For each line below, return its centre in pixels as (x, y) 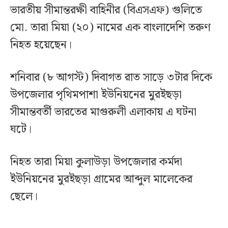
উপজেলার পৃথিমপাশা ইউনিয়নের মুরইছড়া (96, 95)
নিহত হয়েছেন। (41, 45)
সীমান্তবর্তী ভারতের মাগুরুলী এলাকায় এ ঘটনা (103, 112)
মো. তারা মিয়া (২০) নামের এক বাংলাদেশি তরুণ (110, 27)
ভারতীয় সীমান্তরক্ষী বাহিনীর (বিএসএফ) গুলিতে (106, 10)
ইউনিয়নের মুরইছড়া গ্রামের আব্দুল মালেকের (101, 179)
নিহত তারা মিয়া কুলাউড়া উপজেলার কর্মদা (96, 162)
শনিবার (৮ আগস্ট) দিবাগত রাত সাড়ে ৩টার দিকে (111, 77)
